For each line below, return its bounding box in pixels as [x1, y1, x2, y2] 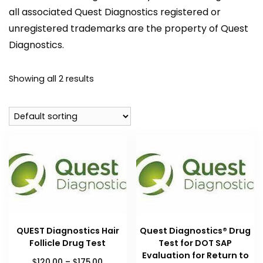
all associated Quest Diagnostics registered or [9, 5, 221, 19]
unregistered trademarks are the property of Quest [9, 22, 248, 36]
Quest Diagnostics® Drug [140, 225, 251, 237]
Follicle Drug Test [29, 237, 106, 249]
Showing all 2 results [9, 73, 94, 85]
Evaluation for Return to [141, 249, 249, 261]
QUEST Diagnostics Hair [16, 225, 119, 237]
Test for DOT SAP [159, 237, 232, 249]
